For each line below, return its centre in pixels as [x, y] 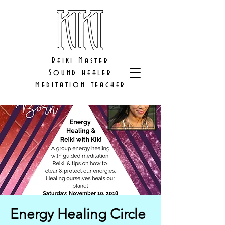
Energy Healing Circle [78, 214]
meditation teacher [80, 85]
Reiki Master [80, 61]
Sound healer [80, 73]
